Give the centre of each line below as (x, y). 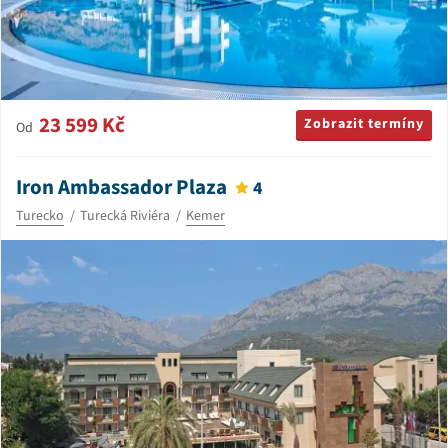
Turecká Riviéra (125, 215)
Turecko (40, 215)
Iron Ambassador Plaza (121, 186)
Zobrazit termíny (364, 123)
